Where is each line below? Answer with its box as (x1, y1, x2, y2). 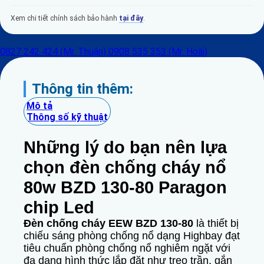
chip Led (24, 198, 94, 217)
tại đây (119, 14, 143, 22)
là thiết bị (193, 217, 239, 229)
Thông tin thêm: (32, 81, 133, 97)
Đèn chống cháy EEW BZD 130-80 (24, 217, 193, 229)
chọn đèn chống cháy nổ (24, 158, 226, 177)
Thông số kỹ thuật (27, 111, 108, 123)
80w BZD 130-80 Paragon (24, 178, 227, 197)
